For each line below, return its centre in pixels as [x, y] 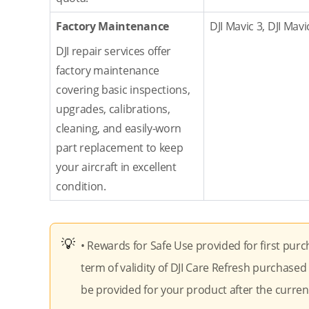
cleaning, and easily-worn [119, 128]
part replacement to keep [120, 148]
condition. [81, 186]
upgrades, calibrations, [113, 109]
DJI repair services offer [113, 51]
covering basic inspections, [123, 90]
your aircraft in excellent [116, 167]
